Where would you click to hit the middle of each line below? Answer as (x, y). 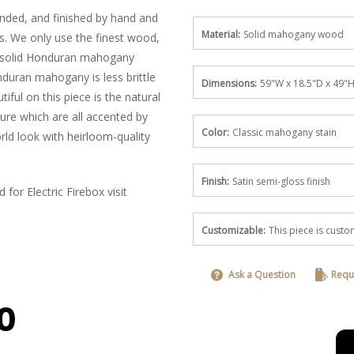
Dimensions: (229, 83)
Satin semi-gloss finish (281, 181)
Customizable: (233, 230)
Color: (215, 132)
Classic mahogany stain (284, 132)
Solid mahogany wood (294, 34)
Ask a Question (262, 275)
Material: (221, 34)
